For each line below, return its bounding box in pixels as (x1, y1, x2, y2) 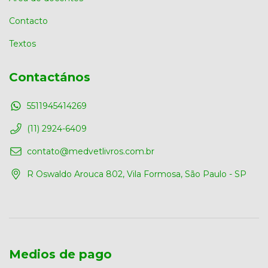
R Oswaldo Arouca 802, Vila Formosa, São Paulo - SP (27, 168, 246, 179)
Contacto (9, 16, 48, 27)
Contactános (9, 70, 90, 85)
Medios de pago (9, 246, 112, 261)
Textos (9, 38, 36, 50)
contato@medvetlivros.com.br (27, 145, 154, 157)
